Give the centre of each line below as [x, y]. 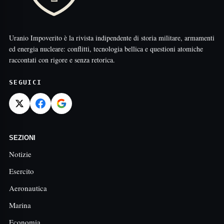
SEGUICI [25, 82]
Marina [20, 205]
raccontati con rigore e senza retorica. [62, 60]
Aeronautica [28, 188]
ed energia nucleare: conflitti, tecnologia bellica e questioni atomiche [106, 49]
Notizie [20, 154]
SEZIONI [22, 138]
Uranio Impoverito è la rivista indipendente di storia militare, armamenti [112, 38]
